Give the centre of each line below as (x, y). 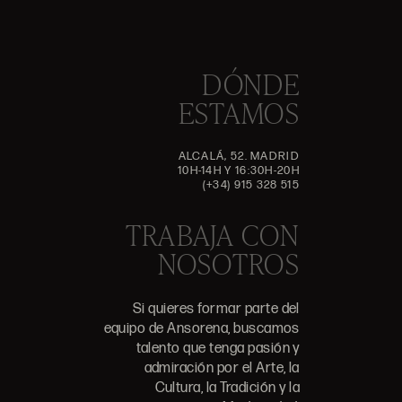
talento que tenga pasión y (218, 349)
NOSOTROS (228, 264)
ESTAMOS (239, 113)
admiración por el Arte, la (222, 369)
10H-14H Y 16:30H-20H (238, 171)
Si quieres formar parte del (216, 310)
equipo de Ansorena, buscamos (201, 329)
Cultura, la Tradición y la (227, 389)
